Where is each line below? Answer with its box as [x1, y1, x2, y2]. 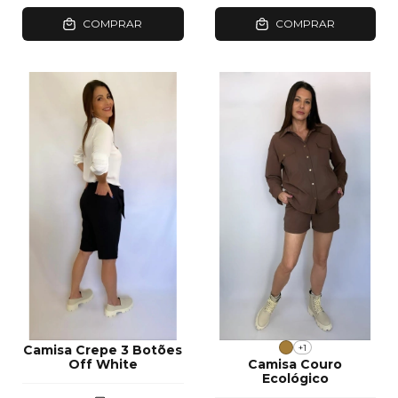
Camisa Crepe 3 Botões [23, 342, 183, 359]
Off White [68, 356, 138, 373]
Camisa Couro [248, 356, 343, 373]
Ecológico [261, 370, 329, 387]
